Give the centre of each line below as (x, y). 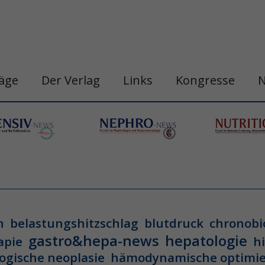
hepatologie (206, 240)
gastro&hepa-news (94, 240)
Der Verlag (71, 80)
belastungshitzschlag (74, 223)
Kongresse (205, 80)
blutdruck (174, 223)
